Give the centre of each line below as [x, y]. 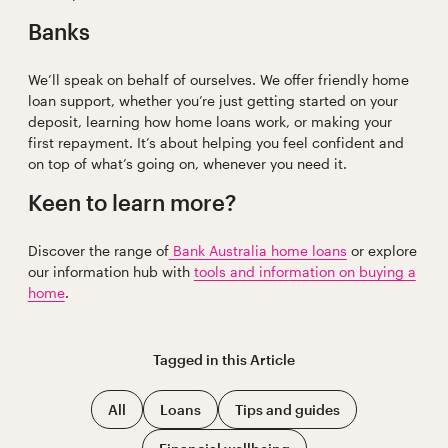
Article [272, 360]
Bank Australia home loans [257, 251]
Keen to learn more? [134, 202]
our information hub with [110, 272]
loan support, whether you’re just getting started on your [212, 101]
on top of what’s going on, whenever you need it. [191, 164]
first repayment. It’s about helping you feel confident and [215, 143]
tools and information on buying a [304, 272]
